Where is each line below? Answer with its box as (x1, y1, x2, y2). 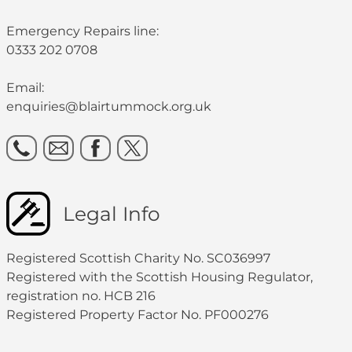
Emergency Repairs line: (6, 24, 159, 39)
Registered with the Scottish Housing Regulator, (6, 269, 313, 285)
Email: (6, 80, 44, 96)
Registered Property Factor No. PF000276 (6, 307, 269, 323)
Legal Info (63, 202, 160, 226)
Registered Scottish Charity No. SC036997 (6, 251, 270, 266)
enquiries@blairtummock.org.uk (6, 99, 214, 115)
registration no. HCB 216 (6, 288, 156, 304)
